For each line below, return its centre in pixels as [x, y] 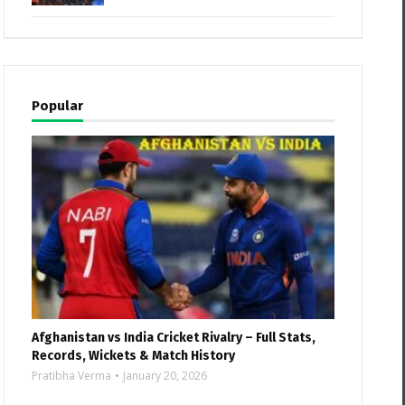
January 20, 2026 [165, 376]
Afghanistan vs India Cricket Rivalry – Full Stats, [174, 338]
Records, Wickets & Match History [134, 356]
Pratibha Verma [72, 376]
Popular [58, 106]
